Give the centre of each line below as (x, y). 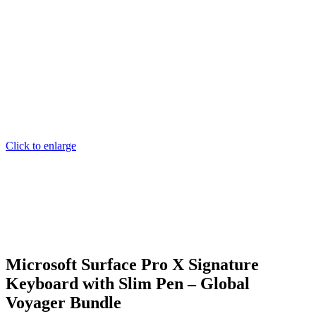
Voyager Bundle (63, 302)
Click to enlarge (41, 145)
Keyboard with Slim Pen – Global (128, 283)
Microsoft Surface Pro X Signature (132, 264)
